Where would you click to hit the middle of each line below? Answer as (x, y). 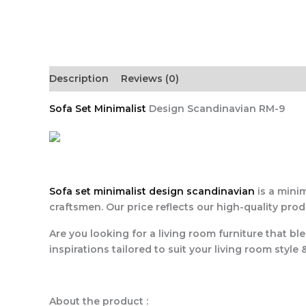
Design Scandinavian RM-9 (215, 109)
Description (79, 79)
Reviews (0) (150, 79)
